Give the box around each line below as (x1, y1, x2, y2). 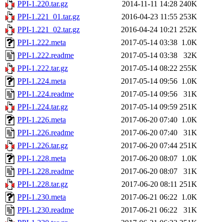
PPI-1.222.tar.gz (17, 64, 68, 73)
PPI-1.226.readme (17, 128, 74, 137)
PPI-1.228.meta (17, 154, 66, 163)
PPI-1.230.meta (17, 193, 66, 202)
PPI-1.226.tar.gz (17, 141, 68, 150)
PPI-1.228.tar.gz (17, 180, 68, 189)
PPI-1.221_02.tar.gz (17, 25, 80, 34)
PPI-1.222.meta (17, 38, 66, 47)
